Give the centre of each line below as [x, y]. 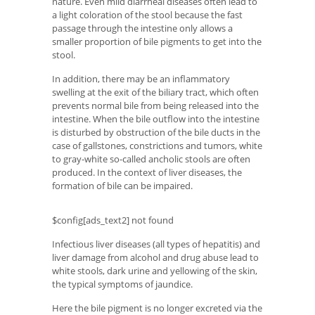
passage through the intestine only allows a [142, 28]
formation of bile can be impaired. [122, 186]
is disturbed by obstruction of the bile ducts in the [156, 133]
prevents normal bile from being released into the [155, 106]
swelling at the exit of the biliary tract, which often [155, 92]
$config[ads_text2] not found [113, 220]
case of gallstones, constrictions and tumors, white [157, 146]
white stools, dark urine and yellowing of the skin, [155, 270]
